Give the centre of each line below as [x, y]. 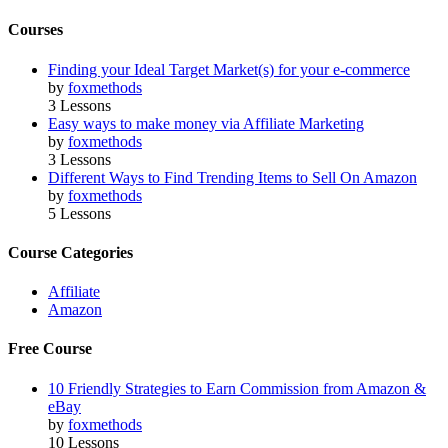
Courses [35, 30]
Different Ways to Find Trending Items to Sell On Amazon [232, 177]
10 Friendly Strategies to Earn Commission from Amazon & [237, 388]
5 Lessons [79, 213]
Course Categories [70, 252]
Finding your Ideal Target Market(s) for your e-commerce [229, 69]
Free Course [50, 349]
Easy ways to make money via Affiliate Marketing [206, 123]
